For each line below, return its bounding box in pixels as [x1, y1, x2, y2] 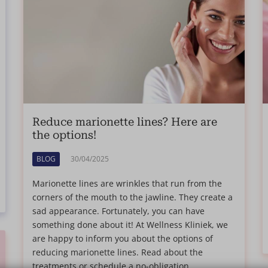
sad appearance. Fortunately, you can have [32, 205, 205, 217]
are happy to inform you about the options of [32, 232, 213, 244]
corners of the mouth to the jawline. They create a [32, 191, 233, 203]
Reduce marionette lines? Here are [32, 115, 217, 129]
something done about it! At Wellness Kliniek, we [32, 218, 228, 230]
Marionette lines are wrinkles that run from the [32, 177, 222, 189]
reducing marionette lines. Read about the [32, 246, 203, 258]
